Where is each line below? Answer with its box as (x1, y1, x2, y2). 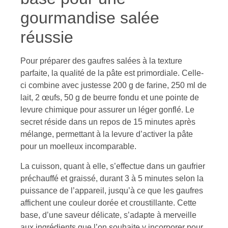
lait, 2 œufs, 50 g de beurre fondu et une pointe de (20, 93, 199, 102)
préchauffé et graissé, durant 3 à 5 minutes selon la (20, 174, 204, 183)
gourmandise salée (20, 9, 159, 27)
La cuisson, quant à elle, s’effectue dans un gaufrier (20, 161, 205, 170)
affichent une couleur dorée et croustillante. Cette (20, 198, 196, 207)
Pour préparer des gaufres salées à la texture (20, 56, 182, 66)
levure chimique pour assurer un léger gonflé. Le (20, 105, 194, 115)
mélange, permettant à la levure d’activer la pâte (20, 130, 193, 139)
